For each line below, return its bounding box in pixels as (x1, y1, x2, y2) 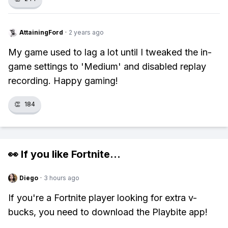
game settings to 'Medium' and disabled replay (8, 61, 206, 72)
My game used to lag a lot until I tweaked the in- (8, 47, 212, 58)
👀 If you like (8, 148, 71, 160)
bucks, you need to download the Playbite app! (8, 207, 208, 217)
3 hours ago (44, 174, 79, 182)
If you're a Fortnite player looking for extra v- (8, 192, 197, 203)
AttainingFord (19, 28, 63, 36)
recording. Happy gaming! (8, 75, 118, 86)
